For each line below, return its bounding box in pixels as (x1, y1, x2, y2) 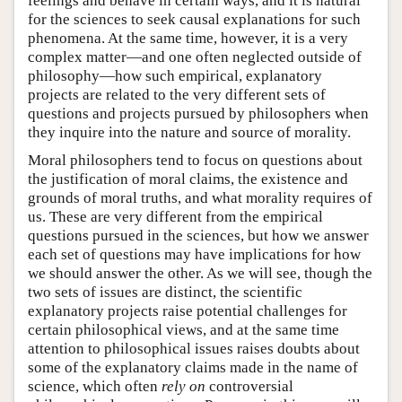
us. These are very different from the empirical (28, 208, 323, 226)
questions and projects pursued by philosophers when (28, 105, 369, 123)
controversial (205, 378, 293, 396)
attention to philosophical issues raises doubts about (28, 340, 360, 358)
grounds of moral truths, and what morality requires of (28, 189, 372, 207)
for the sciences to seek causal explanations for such (28, 11, 361, 29)
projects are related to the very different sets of (28, 86, 326, 104)
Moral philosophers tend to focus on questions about (28, 152, 363, 170)
